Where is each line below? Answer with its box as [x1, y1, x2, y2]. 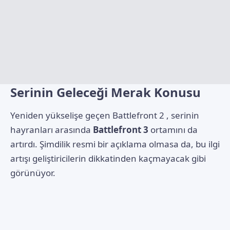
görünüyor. [10, 166, 55, 179]
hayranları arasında [10, 123, 93, 136]
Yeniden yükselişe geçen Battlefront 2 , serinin [10, 109, 199, 121]
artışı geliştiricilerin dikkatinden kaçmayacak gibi [10, 152, 206, 164]
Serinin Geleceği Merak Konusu [10, 84, 201, 101]
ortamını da [148, 123, 198, 136]
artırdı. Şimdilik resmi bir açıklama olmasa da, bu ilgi [10, 138, 220, 150]
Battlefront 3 [93, 123, 148, 136]
